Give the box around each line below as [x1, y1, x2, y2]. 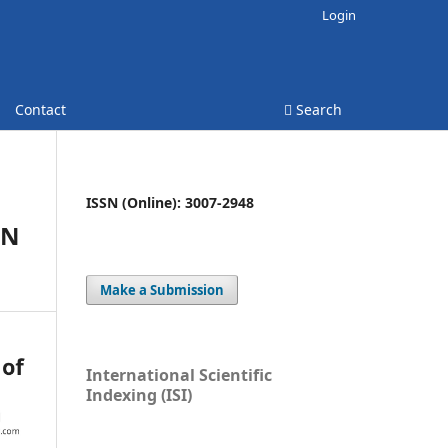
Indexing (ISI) [86, 383, 192, 406]
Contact [14, 99, 66, 119]
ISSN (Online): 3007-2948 [86, 192, 254, 212]
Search [292, 99, 342, 119]
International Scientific [86, 363, 272, 386]
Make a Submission [100, 280, 225, 299]
